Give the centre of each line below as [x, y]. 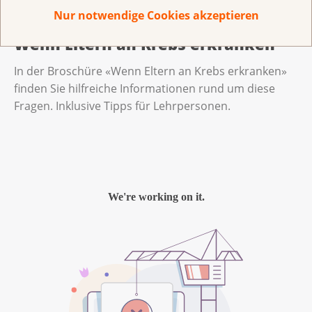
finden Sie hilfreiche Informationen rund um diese [145, 89]
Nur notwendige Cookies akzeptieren [156, 15]
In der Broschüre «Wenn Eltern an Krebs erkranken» [150, 71]
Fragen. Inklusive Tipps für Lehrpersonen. [124, 106]
